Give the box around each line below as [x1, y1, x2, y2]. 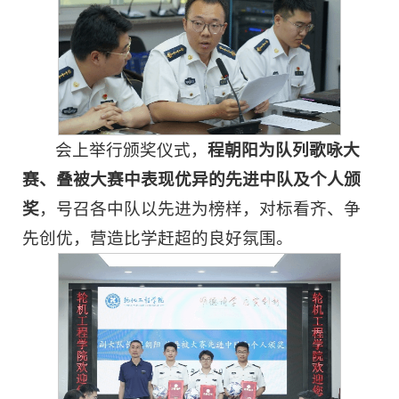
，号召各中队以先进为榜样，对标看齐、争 [39, 199, 361, 219]
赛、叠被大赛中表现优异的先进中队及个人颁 [22, 170, 361, 190]
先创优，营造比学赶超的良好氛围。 [22, 229, 293, 248]
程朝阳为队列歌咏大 [208, 141, 361, 160]
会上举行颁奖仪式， [55, 141, 208, 160]
